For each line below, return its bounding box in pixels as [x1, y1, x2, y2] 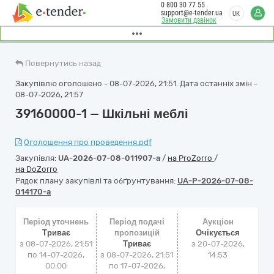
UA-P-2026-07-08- [177, 176, 253, 185]
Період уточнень [23, 217, 89, 226]
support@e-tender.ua [161, 9, 223, 17]
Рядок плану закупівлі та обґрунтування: [15, 176, 177, 185]
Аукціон [202, 217, 234, 226]
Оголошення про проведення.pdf [24, 138, 152, 147]
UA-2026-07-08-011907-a [58, 154, 160, 163]
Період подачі [109, 217, 165, 226]
